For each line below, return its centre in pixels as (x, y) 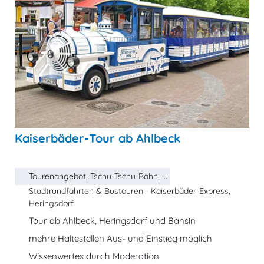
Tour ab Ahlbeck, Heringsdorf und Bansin (112, 221)
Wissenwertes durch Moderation (94, 256)
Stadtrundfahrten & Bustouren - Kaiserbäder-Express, (130, 191)
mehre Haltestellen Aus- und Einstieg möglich (121, 238)
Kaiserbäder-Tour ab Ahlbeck (98, 138)
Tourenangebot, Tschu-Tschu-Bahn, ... (98, 176)
